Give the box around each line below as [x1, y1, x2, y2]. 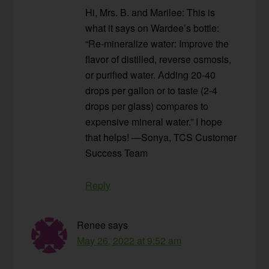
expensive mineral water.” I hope [85, 115, 223, 129]
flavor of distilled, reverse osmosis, [85, 52, 232, 67]
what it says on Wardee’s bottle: [85, 21, 220, 35]
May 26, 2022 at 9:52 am [77, 234, 182, 248]
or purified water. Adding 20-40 [85, 68, 216, 82]
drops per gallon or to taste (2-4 [85, 83, 218, 98]
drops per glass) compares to [85, 99, 209, 113]
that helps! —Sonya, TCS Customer [85, 130, 237, 145]
